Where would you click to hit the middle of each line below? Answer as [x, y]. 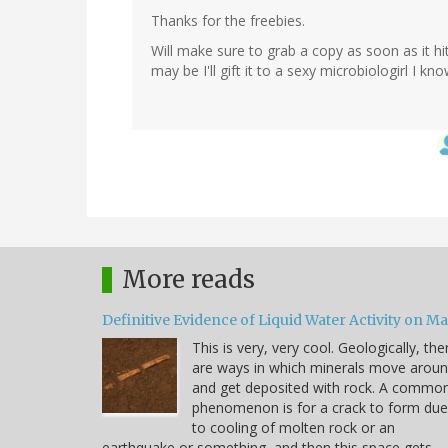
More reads [188, 279]
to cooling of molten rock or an [293, 427]
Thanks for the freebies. [228, 20]
